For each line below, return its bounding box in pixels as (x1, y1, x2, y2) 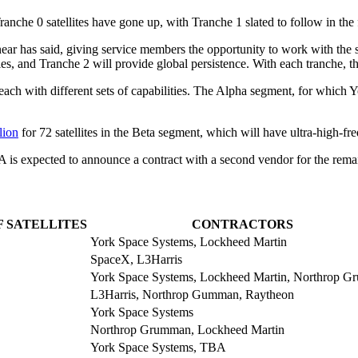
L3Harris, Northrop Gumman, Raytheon (90, 288, 294, 302)
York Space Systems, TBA (90, 340, 226, 355)
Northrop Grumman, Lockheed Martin (90, 323, 284, 337)
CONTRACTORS (191, 217, 293, 232)
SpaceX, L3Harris (90, 253, 182, 267)
